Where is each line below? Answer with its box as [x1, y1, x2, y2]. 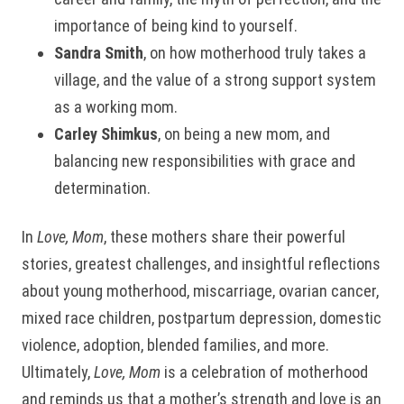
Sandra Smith [54, 42, 143, 62]
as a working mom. [54, 96, 181, 116]
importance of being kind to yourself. [54, 15, 305, 35]
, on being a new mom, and [158, 124, 330, 143]
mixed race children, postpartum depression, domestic [22, 308, 381, 327]
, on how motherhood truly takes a [143, 42, 366, 62]
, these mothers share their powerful [104, 226, 345, 246]
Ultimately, [22, 362, 94, 381]
